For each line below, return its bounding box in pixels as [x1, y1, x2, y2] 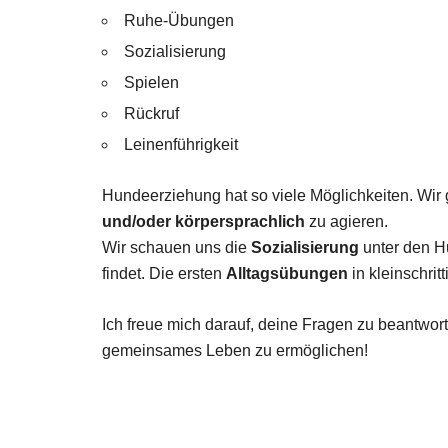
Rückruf [124, 105, 179, 122]
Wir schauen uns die [102, 239, 251, 256]
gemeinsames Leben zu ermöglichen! [102, 342, 368, 359]
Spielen [124, 74, 179, 91]
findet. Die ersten [102, 265, 226, 282]
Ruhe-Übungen [124, 12, 234, 29]
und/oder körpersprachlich [102, 213, 309, 230]
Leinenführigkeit [124, 136, 238, 153]
